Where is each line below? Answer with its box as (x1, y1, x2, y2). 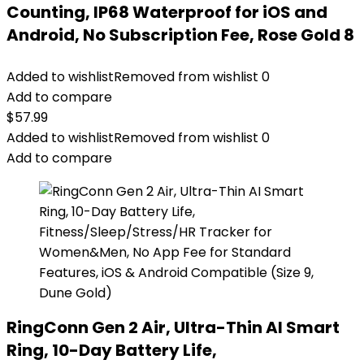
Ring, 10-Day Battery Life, (6, 339, 217, 362)
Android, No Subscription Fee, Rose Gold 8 (6, 24, 354, 46)
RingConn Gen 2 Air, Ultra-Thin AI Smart (6, 316, 340, 339)
